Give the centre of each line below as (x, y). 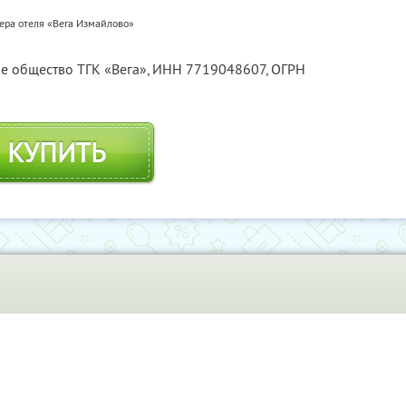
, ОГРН (285, 69)
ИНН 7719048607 (209, 69)
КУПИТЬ (56, 152)
